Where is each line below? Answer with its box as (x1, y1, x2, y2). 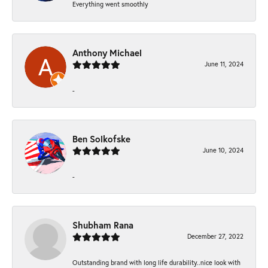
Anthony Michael (72, 47, 142, 59)
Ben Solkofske (72, 133, 130, 145)
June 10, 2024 (203, 145, 243, 155)
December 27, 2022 (187, 232, 243, 241)
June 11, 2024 (205, 59, 243, 69)
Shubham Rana (72, 219, 133, 232)
